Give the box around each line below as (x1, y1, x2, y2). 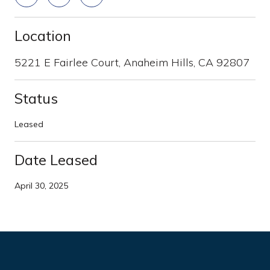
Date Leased (14, 150, 98, 169)
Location (14, 26, 71, 45)
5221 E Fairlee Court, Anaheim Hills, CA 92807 (14, 55, 250, 69)
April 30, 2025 (14, 180, 68, 191)
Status (14, 89, 58, 107)
